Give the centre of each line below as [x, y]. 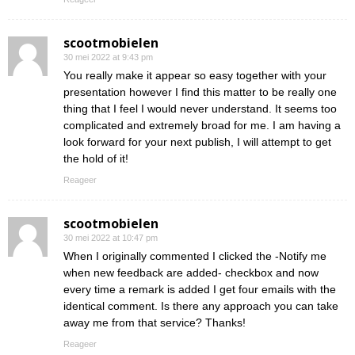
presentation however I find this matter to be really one [200, 92]
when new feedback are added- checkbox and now [191, 273]
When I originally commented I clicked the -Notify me [195, 256]
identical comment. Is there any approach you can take [201, 306]
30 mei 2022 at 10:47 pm [111, 238]
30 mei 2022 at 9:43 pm [108, 57]
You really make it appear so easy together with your [195, 75]
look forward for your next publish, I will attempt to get [197, 142]
